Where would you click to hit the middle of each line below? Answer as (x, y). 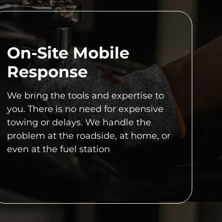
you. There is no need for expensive (85, 109)
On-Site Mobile (68, 53)
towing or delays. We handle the (79, 122)
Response (47, 71)
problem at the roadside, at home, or (89, 136)
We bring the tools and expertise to (85, 95)
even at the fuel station (58, 149)
